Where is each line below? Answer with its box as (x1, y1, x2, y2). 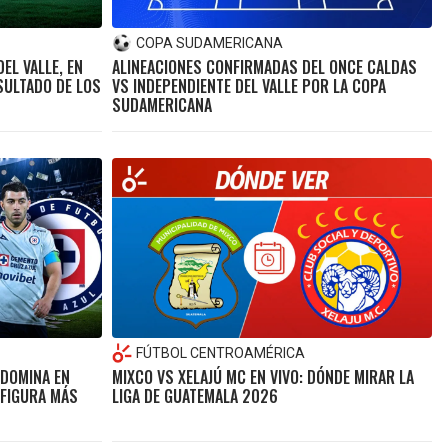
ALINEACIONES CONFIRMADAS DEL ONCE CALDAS (111, 54, 417, 79)
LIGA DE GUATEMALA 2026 (111, 383, 278, 408)
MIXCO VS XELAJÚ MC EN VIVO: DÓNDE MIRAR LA (111, 364, 414, 389)
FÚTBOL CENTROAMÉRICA (135, 344, 305, 361)
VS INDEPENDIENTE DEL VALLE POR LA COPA (111, 73, 386, 98)
